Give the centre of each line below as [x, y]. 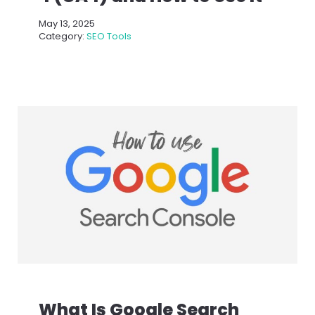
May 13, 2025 [67, 24]
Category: [63, 37]
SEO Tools [109, 37]
